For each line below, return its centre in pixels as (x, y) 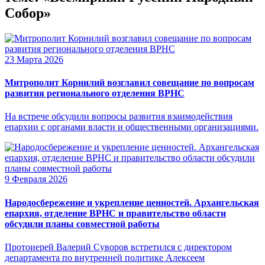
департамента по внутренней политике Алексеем (105, 257)
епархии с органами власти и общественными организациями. (132, 127)
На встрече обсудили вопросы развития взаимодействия (119, 117)
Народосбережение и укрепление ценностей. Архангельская (132, 202)
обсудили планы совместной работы (82, 224)
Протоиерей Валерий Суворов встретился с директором (118, 247)
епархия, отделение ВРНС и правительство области (115, 213)
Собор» (28, 13)
